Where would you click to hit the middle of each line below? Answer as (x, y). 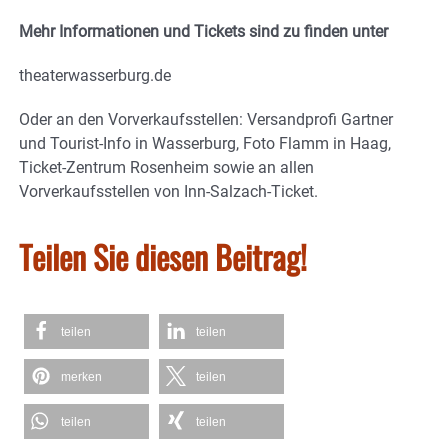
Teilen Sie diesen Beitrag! (163, 256)
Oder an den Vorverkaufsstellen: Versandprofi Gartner (206, 119)
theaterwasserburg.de (95, 75)
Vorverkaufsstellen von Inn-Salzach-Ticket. (168, 191)
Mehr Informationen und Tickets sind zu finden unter (203, 31)
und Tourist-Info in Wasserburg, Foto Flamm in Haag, (205, 143)
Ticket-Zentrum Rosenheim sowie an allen (166, 167)
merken (81, 376)
